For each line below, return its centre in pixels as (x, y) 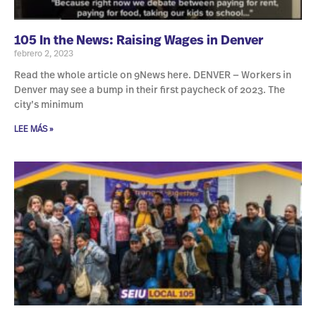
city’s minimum (49, 105)
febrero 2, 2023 (44, 54)
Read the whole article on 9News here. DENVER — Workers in (153, 76)
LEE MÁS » (34, 129)
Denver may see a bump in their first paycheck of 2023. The (150, 91)
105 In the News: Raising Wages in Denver (139, 41)
